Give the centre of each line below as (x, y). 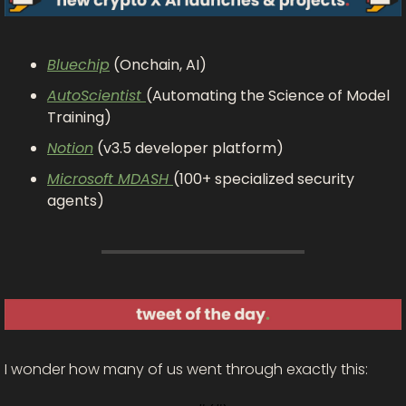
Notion (70, 148)
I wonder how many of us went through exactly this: (186, 370)
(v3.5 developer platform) (188, 148)
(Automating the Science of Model (268, 95)
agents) (76, 200)
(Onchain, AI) (158, 64)
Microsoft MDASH (110, 179)
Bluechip (78, 64)
